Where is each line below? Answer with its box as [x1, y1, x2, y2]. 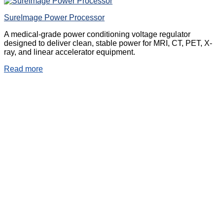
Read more [4, 65, 43, 74]
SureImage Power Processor [4, 13, 105, 22]
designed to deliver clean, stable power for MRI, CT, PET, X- [4, 39, 212, 48]
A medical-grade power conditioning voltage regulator [4, 30, 190, 39]
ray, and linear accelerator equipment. [4, 48, 135, 57]
